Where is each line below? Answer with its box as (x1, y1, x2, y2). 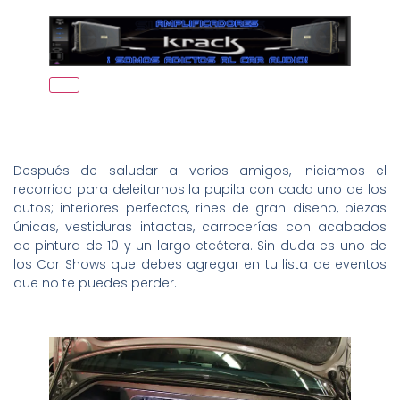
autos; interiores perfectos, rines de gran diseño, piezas (13, 198, 387, 217)
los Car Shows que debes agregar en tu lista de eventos (13, 254, 387, 273)
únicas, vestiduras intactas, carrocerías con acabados (13, 217, 387, 236)
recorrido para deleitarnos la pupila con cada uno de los (13, 179, 387, 198)
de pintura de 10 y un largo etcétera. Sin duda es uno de (13, 236, 387, 254)
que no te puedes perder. (13, 273, 177, 292)
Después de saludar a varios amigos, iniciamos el (13, 161, 387, 179)
